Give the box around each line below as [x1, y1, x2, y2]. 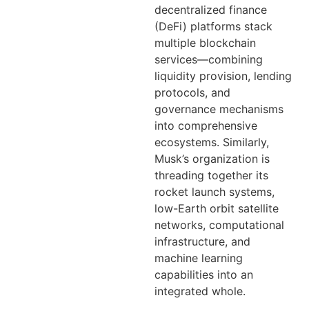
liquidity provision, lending [154, 69, 292, 83]
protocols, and [154, 86, 230, 100]
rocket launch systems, [154, 185, 275, 199]
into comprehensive [154, 119, 257, 133]
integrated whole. [154, 284, 246, 299]
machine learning [154, 251, 243, 266]
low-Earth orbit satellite [154, 201, 279, 216]
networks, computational [154, 218, 284, 232]
